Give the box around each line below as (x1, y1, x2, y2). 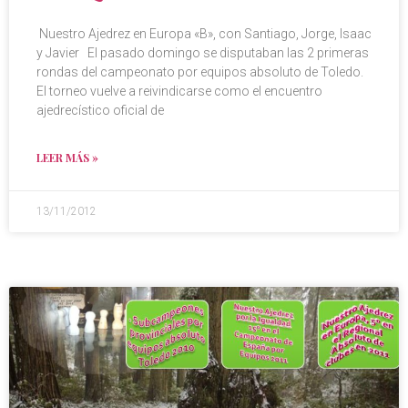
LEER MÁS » (36, 150, 98, 166)
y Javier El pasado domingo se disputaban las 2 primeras (36, 46, 369, 61)
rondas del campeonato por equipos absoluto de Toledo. (36, 65, 363, 80)
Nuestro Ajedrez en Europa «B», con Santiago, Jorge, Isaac (36, 26, 372, 42)
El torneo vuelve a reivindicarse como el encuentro (36, 84, 322, 99)
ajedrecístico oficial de (36, 103, 164, 118)
